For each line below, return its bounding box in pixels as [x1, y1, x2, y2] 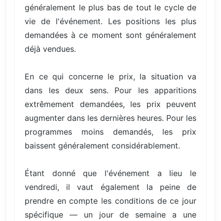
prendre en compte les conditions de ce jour [25, 195, 196, 206]
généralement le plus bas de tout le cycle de [25, 2, 196, 12]
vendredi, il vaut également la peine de [25, 182, 196, 192]
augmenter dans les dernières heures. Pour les [25, 112, 196, 123]
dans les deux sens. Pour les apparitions [25, 85, 196, 95]
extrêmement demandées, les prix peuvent [25, 99, 196, 109]
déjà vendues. [25, 43, 76, 54]
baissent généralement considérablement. [25, 140, 180, 150]
